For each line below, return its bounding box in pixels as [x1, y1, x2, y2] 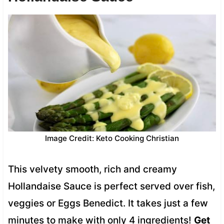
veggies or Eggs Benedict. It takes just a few [7, 197, 208, 209]
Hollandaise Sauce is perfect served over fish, [7, 180, 215, 192]
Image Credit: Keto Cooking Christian [45, 133, 179, 143]
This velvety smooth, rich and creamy [7, 163, 177, 175]
